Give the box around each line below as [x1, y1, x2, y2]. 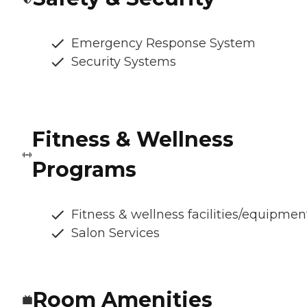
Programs [32, 157, 137, 183]
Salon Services [71, 225, 160, 241]
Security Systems [71, 54, 176, 70]
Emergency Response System [71, 36, 256, 51]
